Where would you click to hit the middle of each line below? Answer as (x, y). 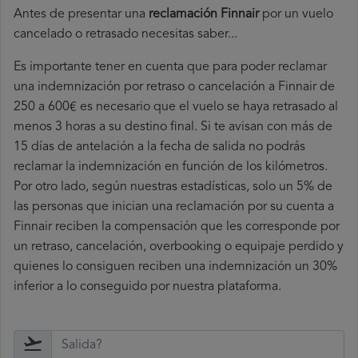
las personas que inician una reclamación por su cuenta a (174, 207)
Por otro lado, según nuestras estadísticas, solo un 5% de (173, 187)
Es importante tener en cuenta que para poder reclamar (170, 68)
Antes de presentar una (81, 15)
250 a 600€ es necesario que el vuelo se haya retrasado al (176, 107)
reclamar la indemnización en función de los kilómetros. (171, 167)
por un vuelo (296, 15)
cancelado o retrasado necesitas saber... (125, 35)
